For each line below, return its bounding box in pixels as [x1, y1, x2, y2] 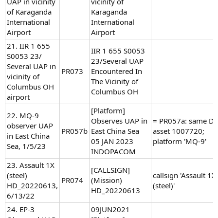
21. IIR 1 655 [7, 41, 50, 51]
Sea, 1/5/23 [7, 141, 46, 151]
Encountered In [91, 66, 142, 76]
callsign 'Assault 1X [153, 170, 216, 181]
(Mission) [91, 175, 122, 185]
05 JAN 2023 [91, 136, 133, 146]
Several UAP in [7, 61, 56, 72]
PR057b [61, 126, 88, 136]
